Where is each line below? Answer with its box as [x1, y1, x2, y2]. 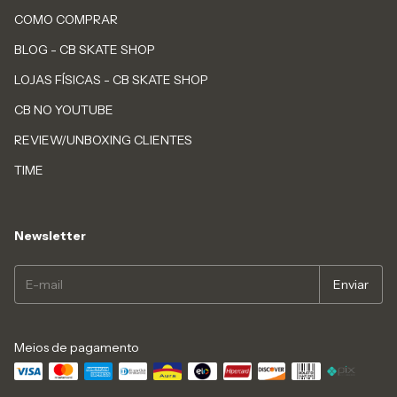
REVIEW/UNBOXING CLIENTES [14, 132, 192, 149]
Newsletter [14, 228, 86, 245]
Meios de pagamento [14, 339, 139, 356]
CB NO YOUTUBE [14, 102, 113, 119]
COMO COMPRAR [14, 12, 118, 28]
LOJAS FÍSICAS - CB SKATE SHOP [14, 72, 208, 89]
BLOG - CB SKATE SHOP [14, 42, 155, 58]
